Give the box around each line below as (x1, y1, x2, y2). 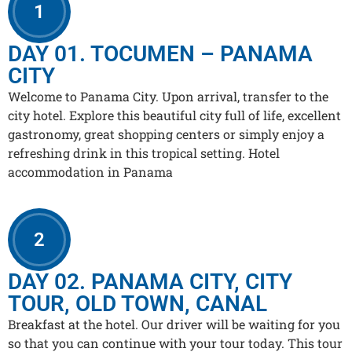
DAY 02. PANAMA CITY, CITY (8, 269, 292, 295)
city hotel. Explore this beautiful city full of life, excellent (8, 106, 341, 123)
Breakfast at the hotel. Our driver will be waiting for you (8, 316, 340, 333)
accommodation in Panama (8, 163, 173, 180)
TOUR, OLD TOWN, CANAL (8, 291, 267, 317)
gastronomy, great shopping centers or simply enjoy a (8, 125, 324, 142)
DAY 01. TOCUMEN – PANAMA (8, 40, 313, 67)
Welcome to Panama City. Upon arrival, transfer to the (8, 87, 328, 104)
